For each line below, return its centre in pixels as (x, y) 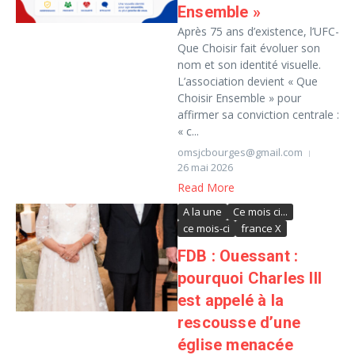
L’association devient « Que (248, 81)
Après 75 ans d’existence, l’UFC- (258, 31)
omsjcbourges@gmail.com (240, 152)
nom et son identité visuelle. (249, 65)
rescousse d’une (239, 323)
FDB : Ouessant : (238, 256)
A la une (202, 212)
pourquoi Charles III (250, 278)
